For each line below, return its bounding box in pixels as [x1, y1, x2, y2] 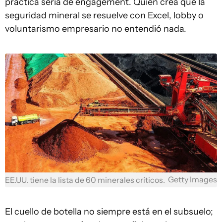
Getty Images [168, 174, 217, 184]
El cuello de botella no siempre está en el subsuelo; [5, 206, 213, 217]
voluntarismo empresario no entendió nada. [5, 23, 186, 34]
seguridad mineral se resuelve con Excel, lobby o [5, 9, 204, 21]
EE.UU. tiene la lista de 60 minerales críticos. [5, 175, 165, 185]
